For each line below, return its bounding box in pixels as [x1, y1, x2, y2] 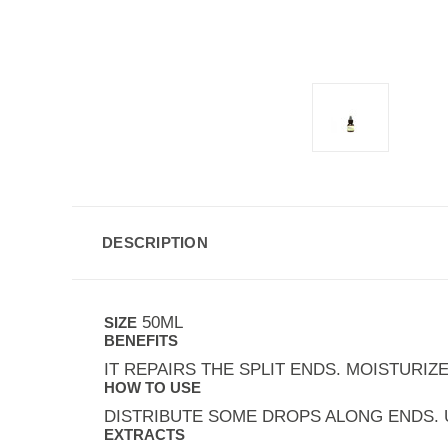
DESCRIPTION [102, 234, 208, 251]
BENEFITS [104, 332, 178, 349]
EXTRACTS [104, 426, 185, 443]
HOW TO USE [104, 379, 201, 396]
